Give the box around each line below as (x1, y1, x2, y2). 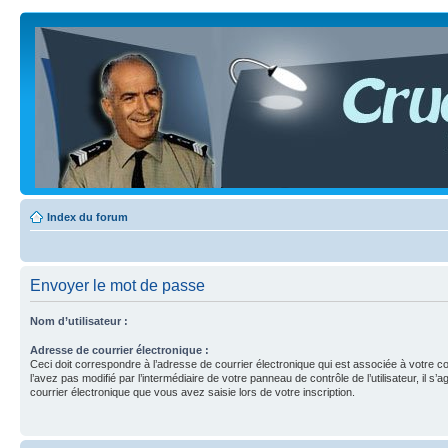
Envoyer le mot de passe (30, 277, 205, 294)
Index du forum (47, 211, 128, 223)
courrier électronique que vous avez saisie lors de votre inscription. (30, 386, 355, 398)
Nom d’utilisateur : (30, 315, 128, 327)
